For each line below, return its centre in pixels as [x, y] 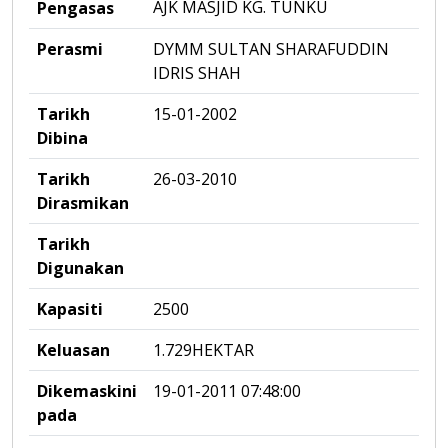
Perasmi [70, 49]
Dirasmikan [83, 203]
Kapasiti [70, 309]
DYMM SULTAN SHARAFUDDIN [271, 49]
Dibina [62, 138]
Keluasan [73, 350]
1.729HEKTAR [203, 350]
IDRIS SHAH [197, 73]
